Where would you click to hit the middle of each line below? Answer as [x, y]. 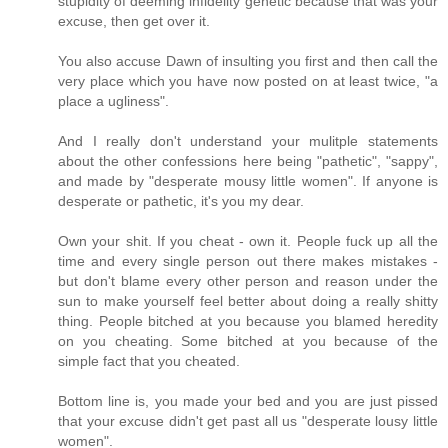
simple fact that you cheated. [149, 360]
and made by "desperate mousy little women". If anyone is [248, 180]
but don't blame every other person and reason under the [248, 280]
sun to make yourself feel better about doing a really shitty [248, 300]
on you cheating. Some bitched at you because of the [248, 340]
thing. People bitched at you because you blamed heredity [248, 320]
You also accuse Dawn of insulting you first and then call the [248, 60]
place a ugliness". [113, 100]
